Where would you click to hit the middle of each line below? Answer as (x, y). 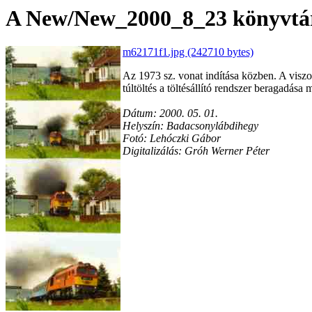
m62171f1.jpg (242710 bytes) (188, 52)
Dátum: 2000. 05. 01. (170, 114)
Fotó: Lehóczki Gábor (172, 139)
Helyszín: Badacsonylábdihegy (190, 126)
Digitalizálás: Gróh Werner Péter (196, 151)
